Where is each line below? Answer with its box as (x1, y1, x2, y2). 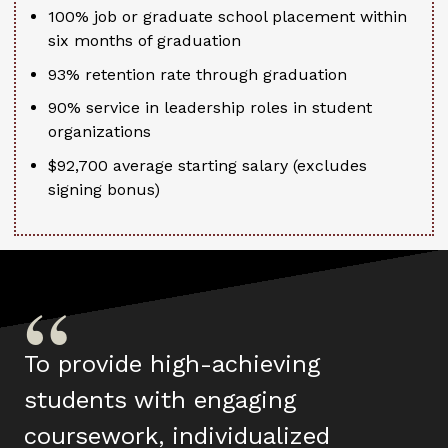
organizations (48, 122, 151, 142)
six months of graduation (48, 31, 241, 51)
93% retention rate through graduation (48, 64, 347, 84)
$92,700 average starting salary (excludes (48, 156, 367, 176)
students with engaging (24, 386, 296, 415)
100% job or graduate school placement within (48, 7, 407, 27)
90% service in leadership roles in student (48, 98, 372, 118)
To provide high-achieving (24, 350, 320, 379)
